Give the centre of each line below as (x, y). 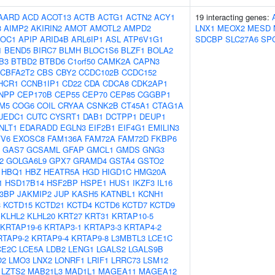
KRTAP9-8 (90, 238)
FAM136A (65, 138)
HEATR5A (62, 172)
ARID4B (54, 39)
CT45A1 (135, 105)
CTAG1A (168, 105)
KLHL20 (41, 216)
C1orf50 (81, 61)
